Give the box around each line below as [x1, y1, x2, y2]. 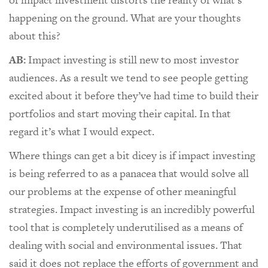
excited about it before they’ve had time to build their [9, 87, 258, 103]
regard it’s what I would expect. [9, 123, 154, 139]
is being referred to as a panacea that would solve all [9, 165, 249, 181]
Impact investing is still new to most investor [26, 51, 239, 67]
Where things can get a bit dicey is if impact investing [9, 147, 255, 163]
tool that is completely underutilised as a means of [9, 219, 243, 234]
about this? [9, 28, 60, 43]
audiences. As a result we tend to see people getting [9, 69, 248, 85]
